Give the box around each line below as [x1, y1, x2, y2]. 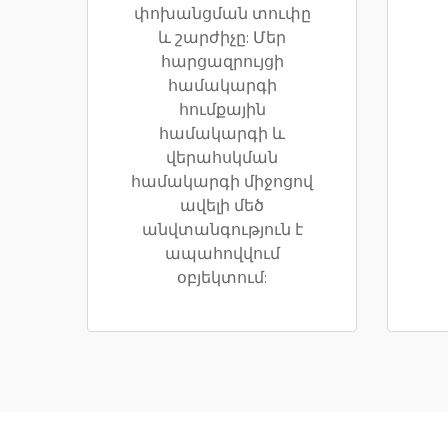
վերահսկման [166, 148, 278, 169]
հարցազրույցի [160, 52, 284, 73]
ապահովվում [164, 244, 280, 265]
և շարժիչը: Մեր [158, 28, 286, 49]
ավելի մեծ [180, 196, 264, 217]
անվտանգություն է [141, 220, 303, 241]
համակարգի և [159, 124, 285, 145]
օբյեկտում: [177, 268, 267, 289]
